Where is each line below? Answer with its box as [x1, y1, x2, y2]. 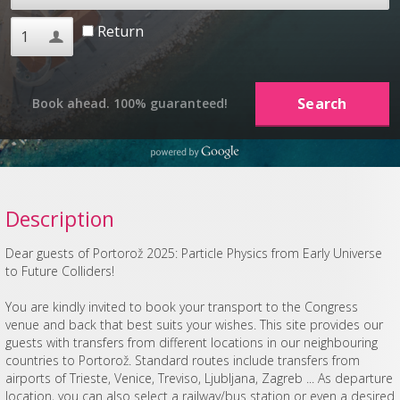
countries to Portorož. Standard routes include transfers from [4, 351, 360, 369]
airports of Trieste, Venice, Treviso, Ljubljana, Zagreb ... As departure [4, 369, 393, 387]
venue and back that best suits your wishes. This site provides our [4, 315, 383, 333]
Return [93, 21, 144, 41]
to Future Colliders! [4, 262, 114, 279]
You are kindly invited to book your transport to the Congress [4, 297, 358, 315]
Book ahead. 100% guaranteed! [32, 94, 229, 112]
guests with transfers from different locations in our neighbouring [4, 333, 378, 351]
